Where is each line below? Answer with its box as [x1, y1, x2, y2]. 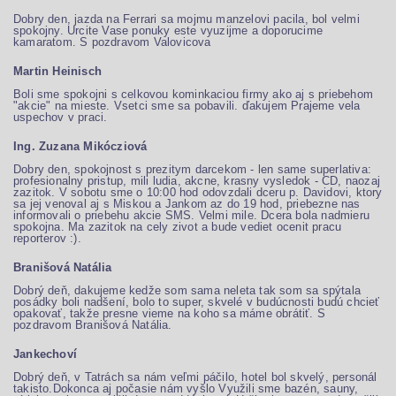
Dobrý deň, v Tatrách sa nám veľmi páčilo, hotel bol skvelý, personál [13, 370, 377, 384]
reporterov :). [13, 232, 81, 245]
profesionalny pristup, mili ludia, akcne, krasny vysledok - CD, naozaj [13, 174, 381, 187]
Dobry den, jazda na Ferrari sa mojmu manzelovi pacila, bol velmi [13, 12, 360, 26]
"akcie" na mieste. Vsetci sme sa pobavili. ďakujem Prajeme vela [13, 99, 361, 112]
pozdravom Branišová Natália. [13, 318, 172, 331]
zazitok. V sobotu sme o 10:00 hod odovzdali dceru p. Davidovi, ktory [13, 186, 383, 199]
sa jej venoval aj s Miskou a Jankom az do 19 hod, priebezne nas [13, 197, 361, 210]
